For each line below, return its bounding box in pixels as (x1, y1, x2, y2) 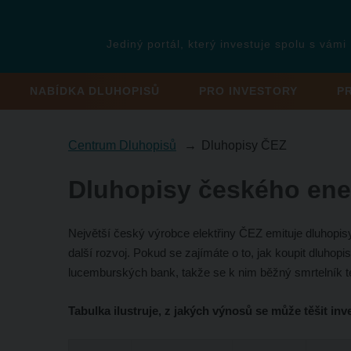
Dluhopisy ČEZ (201, 138, 287, 152)
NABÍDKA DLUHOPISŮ (30, 85, 161, 97)
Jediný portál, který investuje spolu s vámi (107, 38, 346, 50)
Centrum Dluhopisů (68, 138, 176, 152)
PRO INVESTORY (199, 85, 299, 97)
